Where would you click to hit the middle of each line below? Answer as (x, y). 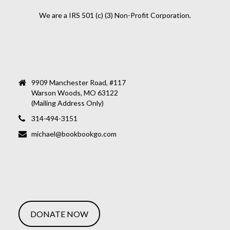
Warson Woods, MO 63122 (74, 93)
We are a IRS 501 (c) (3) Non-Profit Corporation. (115, 15)
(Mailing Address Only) (67, 103)
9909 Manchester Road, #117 (78, 82)
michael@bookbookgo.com (74, 134)
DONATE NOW (59, 214)
